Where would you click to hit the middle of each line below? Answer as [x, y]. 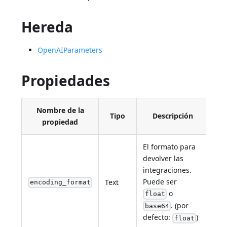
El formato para [169, 146]
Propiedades [66, 80]
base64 [157, 206]
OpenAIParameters [70, 50]
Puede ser [160, 181]
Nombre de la [60, 110]
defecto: [158, 217]
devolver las [163, 158]
